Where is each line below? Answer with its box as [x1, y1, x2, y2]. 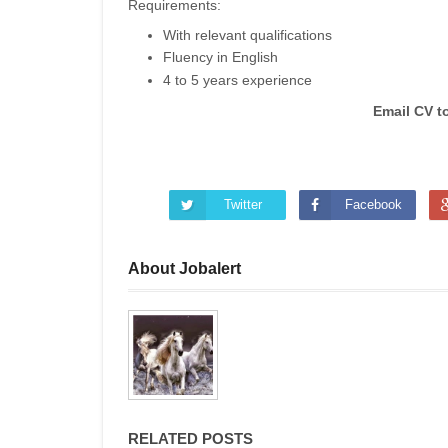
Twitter [224, 196, 263, 212]
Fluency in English [163, 49, 282, 65]
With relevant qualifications [163, 26, 336, 43]
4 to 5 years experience [163, 71, 312, 88]
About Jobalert [128, 259, 241, 277]
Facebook [344, 196, 402, 212]
